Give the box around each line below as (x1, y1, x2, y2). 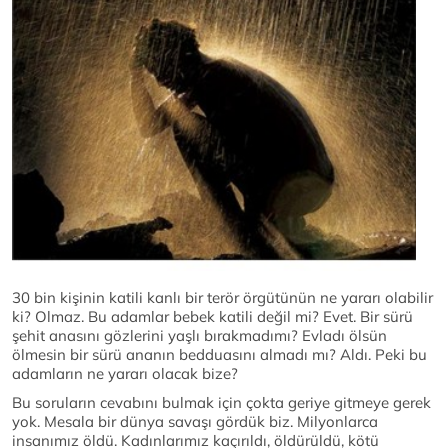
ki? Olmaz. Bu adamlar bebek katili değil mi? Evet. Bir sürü (12, 307, 413, 327)
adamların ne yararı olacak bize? (12, 364, 238, 384)
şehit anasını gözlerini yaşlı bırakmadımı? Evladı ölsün (12, 326, 387, 346)
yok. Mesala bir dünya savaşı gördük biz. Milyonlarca (12, 412, 378, 432)
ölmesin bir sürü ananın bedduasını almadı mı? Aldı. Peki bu (12, 345, 427, 365)
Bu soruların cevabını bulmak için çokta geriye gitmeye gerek (12, 393, 431, 413)
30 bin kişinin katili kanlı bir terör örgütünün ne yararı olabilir (12, 288, 433, 308)
